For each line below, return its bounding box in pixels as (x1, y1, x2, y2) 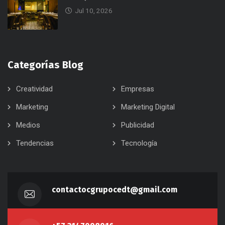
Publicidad (121, 121, 154, 130)
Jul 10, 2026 (75, 7, 113, 15)
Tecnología (121, 139, 157, 148)
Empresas (121, 84, 154, 94)
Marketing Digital (121, 102, 175, 112)
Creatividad (16, 84, 53, 94)
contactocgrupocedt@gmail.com (52, 185, 177, 195)
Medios (16, 121, 40, 130)
